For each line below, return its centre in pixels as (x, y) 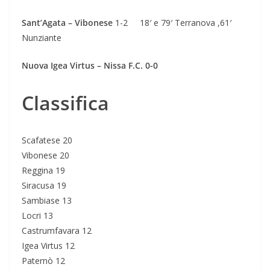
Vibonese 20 (46, 155)
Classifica (65, 103)
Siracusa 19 (44, 186)
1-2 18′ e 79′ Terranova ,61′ (172, 23)
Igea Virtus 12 (48, 246)
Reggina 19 (43, 171)
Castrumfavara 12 (57, 231)
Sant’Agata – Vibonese (67, 23)
